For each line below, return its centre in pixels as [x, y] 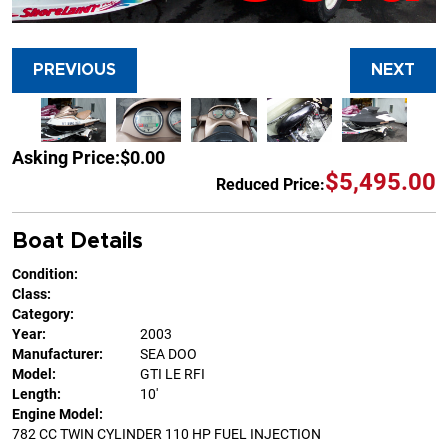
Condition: [45, 274]
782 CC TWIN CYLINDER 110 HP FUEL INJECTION [166, 434]
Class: [31, 294]
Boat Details [77, 241]
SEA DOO [168, 354]
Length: [36, 394]
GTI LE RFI [172, 374]
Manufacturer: [57, 354]
